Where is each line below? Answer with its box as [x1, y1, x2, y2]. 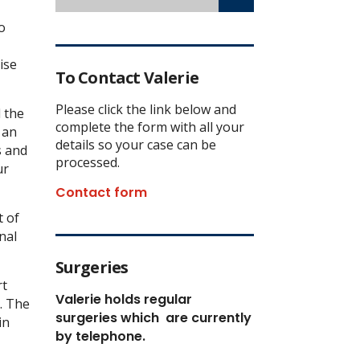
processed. [55, 153, 120, 171]
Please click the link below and [55, 100, 236, 118]
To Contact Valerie [55, 66, 199, 88]
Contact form [55, 182, 147, 202]
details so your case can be [55, 135, 216, 153]
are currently [162, 308, 252, 327]
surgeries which [55, 308, 162, 327]
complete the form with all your [55, 117, 244, 136]
